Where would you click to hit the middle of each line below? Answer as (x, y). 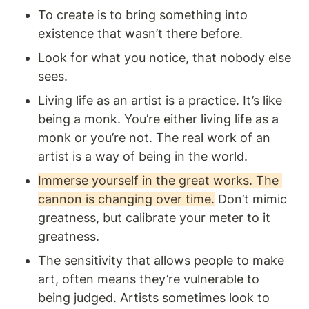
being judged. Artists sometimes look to (154, 297)
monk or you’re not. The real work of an (154, 137)
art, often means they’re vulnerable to (149, 279)
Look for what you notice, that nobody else (165, 57)
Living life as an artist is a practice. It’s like (160, 100)
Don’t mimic (251, 199)
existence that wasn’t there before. (140, 33)
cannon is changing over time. (126, 199)
